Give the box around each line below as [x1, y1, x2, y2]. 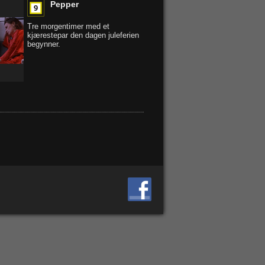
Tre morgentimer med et [27, 22, 109, 31]
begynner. [27, 40, 60, 49]
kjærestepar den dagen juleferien [27, 31, 139, 40]
